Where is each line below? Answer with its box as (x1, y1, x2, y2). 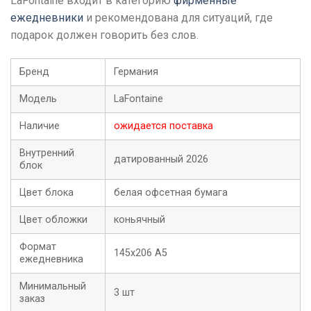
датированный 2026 (114, 153, 208, 165)
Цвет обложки (19, 213, 87, 226)
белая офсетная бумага (114, 186, 228, 199)
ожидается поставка (114, 119, 213, 132)
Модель (19, 92, 57, 105)
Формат (19, 240, 56, 253)
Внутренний (19, 146, 74, 159)
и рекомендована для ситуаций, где (83, 10, 273, 24)
